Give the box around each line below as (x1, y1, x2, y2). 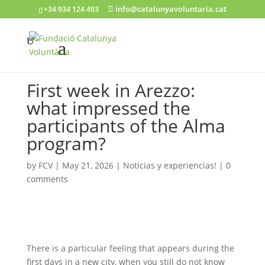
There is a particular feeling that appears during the (26, 243, 234, 254)
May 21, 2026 (62, 160, 114, 171)
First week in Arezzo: (26, 78, 195, 102)
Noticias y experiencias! (122, 160, 216, 171)
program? (26, 131, 106, 156)
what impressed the (26, 96, 190, 120)
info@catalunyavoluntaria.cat (115, 4, 227, 14)
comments (26, 173, 68, 185)
